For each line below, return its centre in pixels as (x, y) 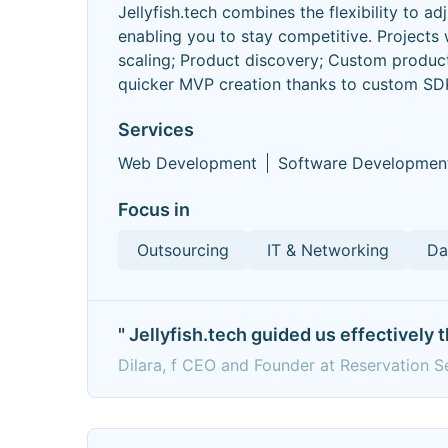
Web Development (187, 163)
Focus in (154, 209)
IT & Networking (328, 250)
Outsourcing (183, 250)
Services (156, 129)
